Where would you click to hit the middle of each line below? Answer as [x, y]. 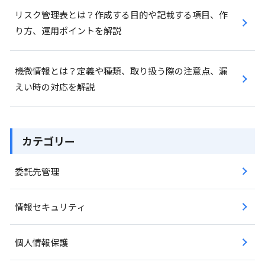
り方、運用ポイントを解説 [68, 30]
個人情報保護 [41, 242]
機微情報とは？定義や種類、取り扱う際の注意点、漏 [121, 71]
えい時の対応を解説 [55, 87]
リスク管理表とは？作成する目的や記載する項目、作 [121, 14]
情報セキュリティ [50, 207]
